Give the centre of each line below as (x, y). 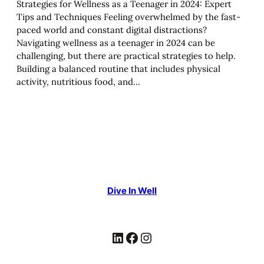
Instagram (145, 237)
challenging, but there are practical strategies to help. (126, 56)
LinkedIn (115, 237)
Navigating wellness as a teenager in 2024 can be (116, 43)
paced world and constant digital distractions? (112, 30)
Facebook (128, 237)
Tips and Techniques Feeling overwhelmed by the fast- (128, 17)
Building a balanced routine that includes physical (118, 69)
